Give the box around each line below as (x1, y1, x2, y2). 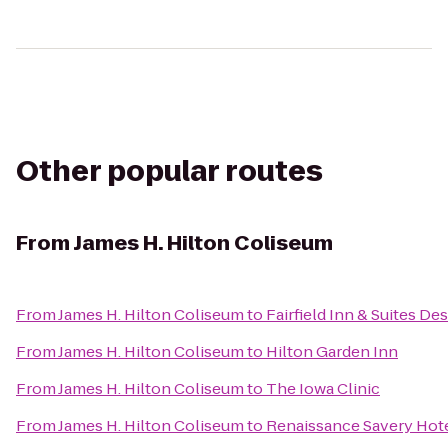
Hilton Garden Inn (266, 341, 398, 362)
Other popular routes (16, 152, 323, 191)
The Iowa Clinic (266, 378, 380, 399)
